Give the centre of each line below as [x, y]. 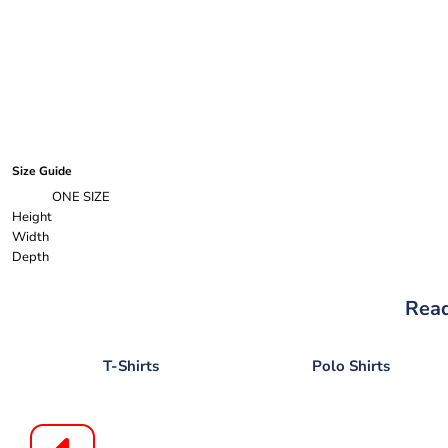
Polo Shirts [350, 366]
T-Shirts [130, 366]
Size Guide [42, 171]
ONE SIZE [81, 197]
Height [32, 217]
